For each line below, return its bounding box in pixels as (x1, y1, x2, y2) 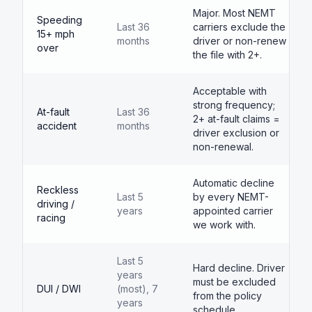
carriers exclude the (193, 21, 286, 33)
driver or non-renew (193, 35, 286, 47)
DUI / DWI (37, 283, 81, 295)
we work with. (193, 219, 256, 231)
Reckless (37, 184, 79, 196)
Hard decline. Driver (193, 262, 285, 274)
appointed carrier (193, 205, 273, 217)
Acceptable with (193, 85, 267, 97)
